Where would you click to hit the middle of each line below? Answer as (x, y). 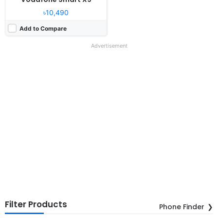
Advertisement (109, 45)
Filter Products (36, 204)
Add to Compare (43, 28)
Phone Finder (182, 207)
